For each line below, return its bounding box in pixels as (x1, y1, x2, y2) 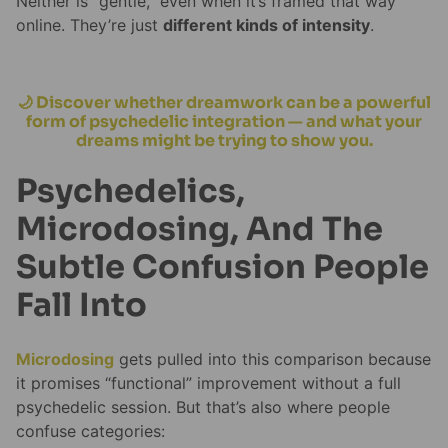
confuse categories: (16, 420, 165, 441)
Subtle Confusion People (16, 247, 429, 288)
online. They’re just (16, 14, 163, 35)
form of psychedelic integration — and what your (26, 110, 422, 132)
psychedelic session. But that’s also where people (16, 396, 390, 417)
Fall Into (16, 285, 147, 326)
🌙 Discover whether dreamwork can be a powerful (17, 91, 431, 113)
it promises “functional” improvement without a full (16, 372, 401, 393)
